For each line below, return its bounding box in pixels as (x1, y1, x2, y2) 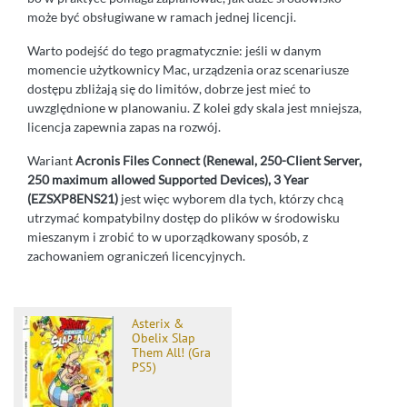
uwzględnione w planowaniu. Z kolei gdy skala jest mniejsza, (27, 99, 362, 115)
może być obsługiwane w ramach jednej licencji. (27, 8, 296, 25)
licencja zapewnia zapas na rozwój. (27, 118, 221, 134)
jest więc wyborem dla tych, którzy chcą (118, 190, 343, 206)
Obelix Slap (132, 329, 195, 346)
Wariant (27, 152, 75, 168)
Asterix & (132, 314, 184, 332)
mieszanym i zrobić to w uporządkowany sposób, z (27, 228, 308, 244)
